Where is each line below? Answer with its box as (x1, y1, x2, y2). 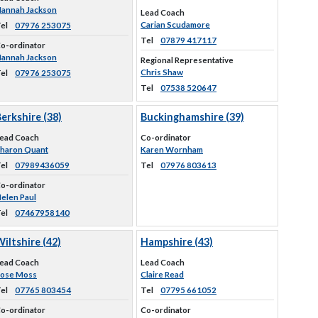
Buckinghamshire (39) (141, 111, 244, 123)
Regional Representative (141, 55, 234, 65)
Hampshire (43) (141, 236, 213, 248)
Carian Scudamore (141, 20, 210, 29)
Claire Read (141, 270, 184, 279)
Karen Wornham (141, 145, 203, 154)
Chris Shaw (141, 67, 183, 77)
